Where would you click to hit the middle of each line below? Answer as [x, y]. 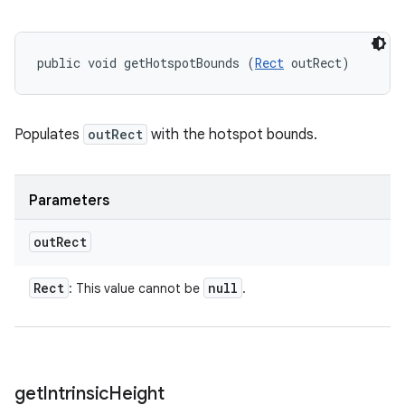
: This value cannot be [136, 288]
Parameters [69, 201]
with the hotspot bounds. [232, 135]
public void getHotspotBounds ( [146, 63]
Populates [49, 135]
